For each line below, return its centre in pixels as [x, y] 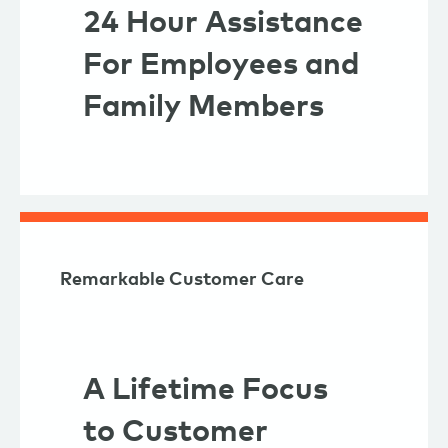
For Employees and [221, 65]
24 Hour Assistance [223, 23]
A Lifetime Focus [205, 389]
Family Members [203, 107]
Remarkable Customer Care [182, 279]
